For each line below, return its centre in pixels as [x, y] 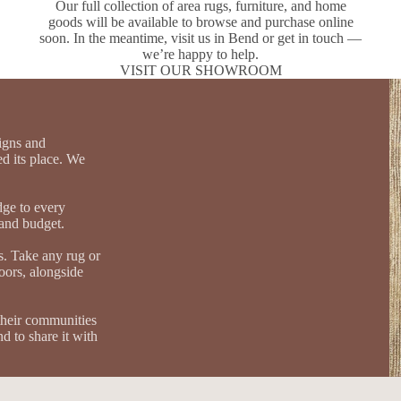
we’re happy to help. [200, 54]
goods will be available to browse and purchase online [200, 21]
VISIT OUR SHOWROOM [200, 70]
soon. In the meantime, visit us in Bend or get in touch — [200, 38]
